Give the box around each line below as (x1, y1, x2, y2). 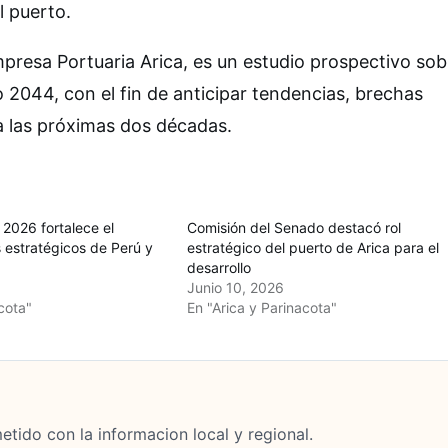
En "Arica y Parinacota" (187, 299, 338, 317)
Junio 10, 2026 (187, 279, 285, 297)
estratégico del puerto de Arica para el (187, 239, 440, 257)
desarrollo (187, 259, 252, 277)
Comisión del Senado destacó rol (187, 219, 402, 237)
